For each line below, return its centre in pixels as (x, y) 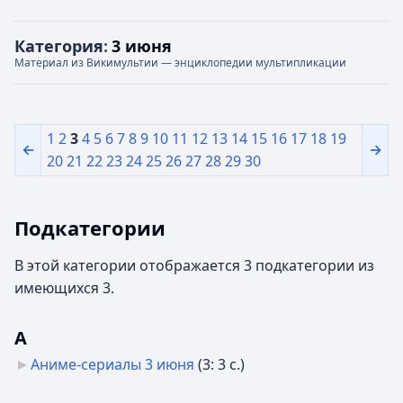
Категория (59, 46)
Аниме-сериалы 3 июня (112, 364)
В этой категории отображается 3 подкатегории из (194, 265)
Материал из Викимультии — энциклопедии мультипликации (180, 63)
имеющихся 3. (64, 288)
